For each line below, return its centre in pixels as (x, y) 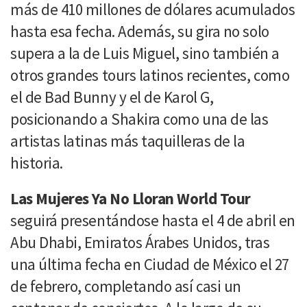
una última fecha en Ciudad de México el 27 (150, 264)
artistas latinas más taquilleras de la (128, 140)
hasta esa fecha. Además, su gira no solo (140, 31)
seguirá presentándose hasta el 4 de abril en (153, 220)
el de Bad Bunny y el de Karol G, (112, 97)
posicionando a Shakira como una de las (139, 119)
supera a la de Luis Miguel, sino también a (145, 53)
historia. (37, 162)
